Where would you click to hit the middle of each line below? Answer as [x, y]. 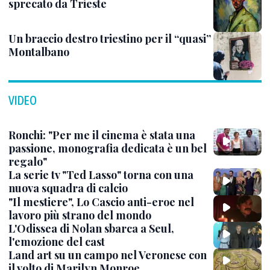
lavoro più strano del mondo [80, 215]
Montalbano [39, 52]
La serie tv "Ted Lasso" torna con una [101, 175]
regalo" [28, 162]
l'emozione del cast [57, 241]
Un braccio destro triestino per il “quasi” [110, 39]
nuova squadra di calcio [68, 188]
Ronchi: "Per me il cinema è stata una [102, 135]
